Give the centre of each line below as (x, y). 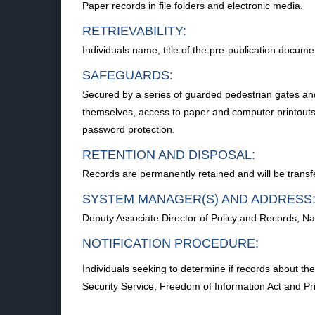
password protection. (129, 129)
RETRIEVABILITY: (134, 31)
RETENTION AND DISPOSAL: (169, 155)
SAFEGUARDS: (128, 75)
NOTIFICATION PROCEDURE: (171, 243)
